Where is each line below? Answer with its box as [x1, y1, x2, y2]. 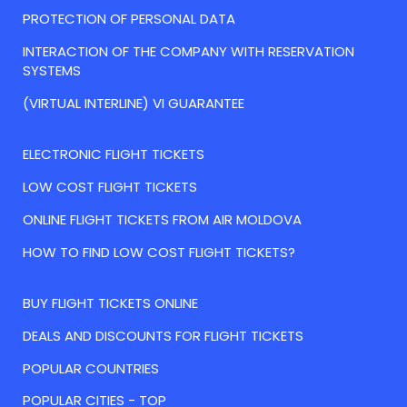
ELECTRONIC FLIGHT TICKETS [23, 144, 204, 164]
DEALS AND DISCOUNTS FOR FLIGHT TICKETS [23, 325, 303, 345]
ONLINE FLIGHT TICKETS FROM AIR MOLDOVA [23, 209, 302, 229]
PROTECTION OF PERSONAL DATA [23, 8, 235, 28]
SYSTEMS [23, 60, 81, 80]
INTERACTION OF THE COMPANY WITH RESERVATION [23, 41, 354, 61]
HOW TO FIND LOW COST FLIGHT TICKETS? [23, 242, 295, 262]
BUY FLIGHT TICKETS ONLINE [23, 293, 198, 313]
